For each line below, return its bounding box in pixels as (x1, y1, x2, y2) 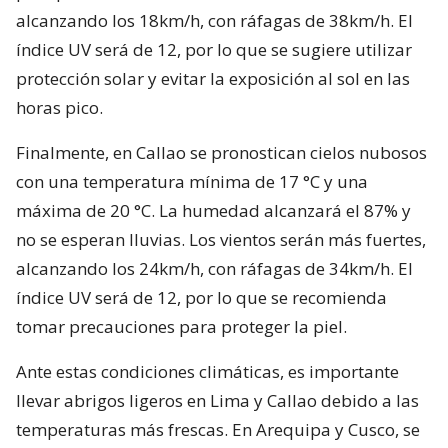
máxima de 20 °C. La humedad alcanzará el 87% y (16, 198, 411, 222)
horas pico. (16, 95, 103, 119)
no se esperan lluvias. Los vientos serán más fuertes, (16, 227, 426, 251)
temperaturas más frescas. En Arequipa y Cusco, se (16, 417, 420, 441)
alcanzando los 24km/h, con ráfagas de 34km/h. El (16, 256, 413, 280)
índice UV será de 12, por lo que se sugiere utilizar (16, 37, 412, 61)
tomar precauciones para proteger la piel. (16, 314, 347, 338)
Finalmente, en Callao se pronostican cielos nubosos (16, 140, 427, 164)
